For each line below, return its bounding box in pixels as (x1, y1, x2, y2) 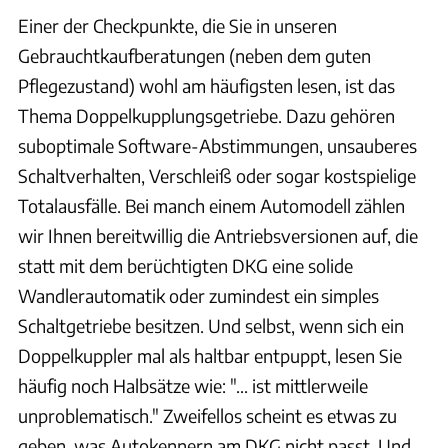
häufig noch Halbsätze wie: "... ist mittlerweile (18, 374, 368, 398)
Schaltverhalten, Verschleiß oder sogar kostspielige (18, 164, 416, 188)
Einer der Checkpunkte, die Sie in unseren (18, 14, 337, 38)
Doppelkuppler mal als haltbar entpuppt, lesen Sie (18, 344, 402, 368)
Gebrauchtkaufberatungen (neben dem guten (18, 44, 371, 68)
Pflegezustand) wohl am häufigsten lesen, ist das (18, 74, 395, 98)
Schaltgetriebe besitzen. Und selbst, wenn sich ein (18, 314, 404, 338)
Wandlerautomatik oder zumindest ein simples (18, 284, 379, 308)
